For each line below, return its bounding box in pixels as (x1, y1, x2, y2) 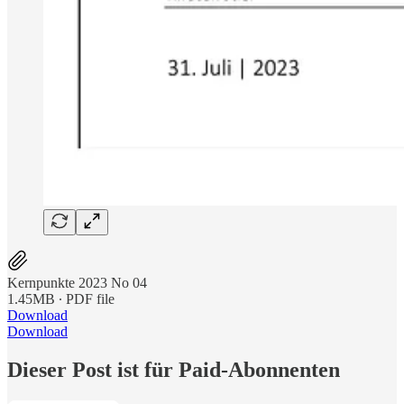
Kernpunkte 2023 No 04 (7, 274, 147, 290)
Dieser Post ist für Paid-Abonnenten (7, 357, 340, 381)
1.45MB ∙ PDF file (7, 290, 115, 307)
